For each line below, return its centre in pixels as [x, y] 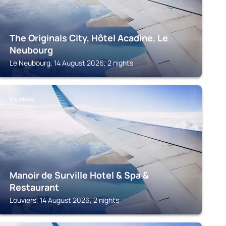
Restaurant [34, 187]
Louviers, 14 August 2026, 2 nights [64, 200]
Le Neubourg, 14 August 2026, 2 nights [71, 63]
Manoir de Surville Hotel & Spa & [79, 175]
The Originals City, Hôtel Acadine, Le [89, 38]
